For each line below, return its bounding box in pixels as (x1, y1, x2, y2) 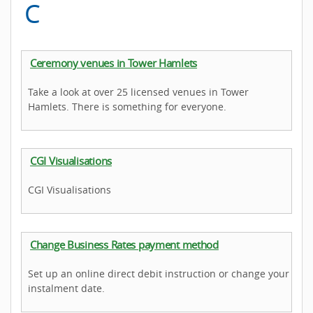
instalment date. (28, 281, 105, 295)
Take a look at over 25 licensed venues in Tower (28, 85, 249, 99)
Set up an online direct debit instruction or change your (28, 266, 289, 280)
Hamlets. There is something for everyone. (28, 100, 226, 114)
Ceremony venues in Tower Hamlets (30, 56, 198, 71)
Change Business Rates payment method (30, 237, 219, 252)
